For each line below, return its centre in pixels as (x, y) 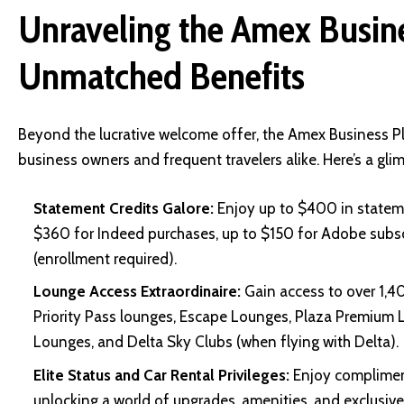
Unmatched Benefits (161, 75)
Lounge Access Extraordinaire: (137, 292)
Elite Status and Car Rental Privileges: (161, 375)
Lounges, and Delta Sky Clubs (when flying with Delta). (218, 342)
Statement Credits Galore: (124, 208)
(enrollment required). (107, 258)
